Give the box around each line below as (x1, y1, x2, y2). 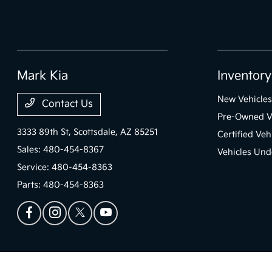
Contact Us (39, 98, 93, 110)
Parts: (17, 180, 44, 191)
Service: (17, 162, 52, 173)
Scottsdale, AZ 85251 (73, 127, 158, 138)
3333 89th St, (17, 127, 74, 138)
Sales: (17, 144, 44, 155)
